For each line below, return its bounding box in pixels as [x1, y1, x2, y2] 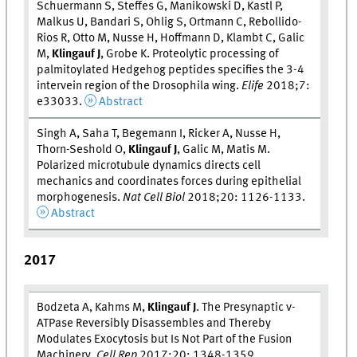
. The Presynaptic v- [196, 300, 296, 314]
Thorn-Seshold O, [37, 143, 129, 156]
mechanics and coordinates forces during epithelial [37, 175, 302, 188]
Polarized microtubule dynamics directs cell [37, 159, 261, 172]
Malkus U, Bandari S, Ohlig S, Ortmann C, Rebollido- [37, 15, 303, 29]
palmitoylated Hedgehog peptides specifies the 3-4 [37, 63, 305, 76]
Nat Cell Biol [123, 190, 186, 204]
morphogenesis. [37, 190, 124, 204]
